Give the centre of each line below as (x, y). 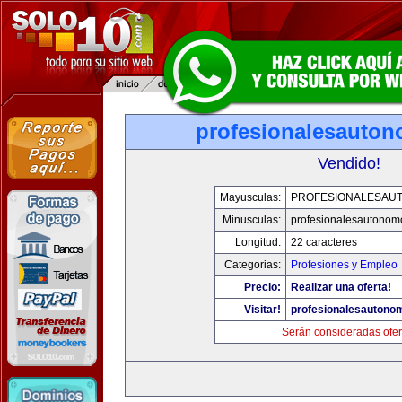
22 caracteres (323, 242)
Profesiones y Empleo (344, 265)
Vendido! (349, 163)
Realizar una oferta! (341, 287)
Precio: (262, 287)
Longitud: (258, 242)
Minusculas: (251, 220)
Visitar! (262, 310)
